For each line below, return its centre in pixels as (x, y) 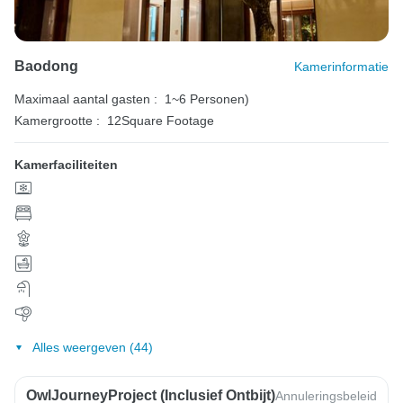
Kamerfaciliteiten (66, 165)
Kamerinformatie (341, 67)
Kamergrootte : (57, 121)
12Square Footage (161, 121)
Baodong (46, 67)
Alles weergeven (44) (92, 347)
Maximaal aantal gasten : (86, 99)
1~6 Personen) (207, 99)
